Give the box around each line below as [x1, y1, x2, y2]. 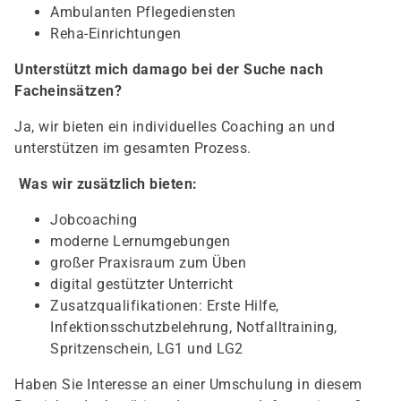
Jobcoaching [50, 211, 138, 228]
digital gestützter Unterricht [50, 276, 234, 293]
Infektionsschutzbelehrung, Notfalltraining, [50, 319, 337, 336]
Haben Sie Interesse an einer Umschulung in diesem [14, 376, 363, 393]
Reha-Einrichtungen [50, 25, 181, 42]
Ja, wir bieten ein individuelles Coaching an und [14, 118, 335, 135]
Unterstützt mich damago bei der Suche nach [14, 61, 323, 78]
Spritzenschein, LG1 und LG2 [50, 340, 243, 357]
